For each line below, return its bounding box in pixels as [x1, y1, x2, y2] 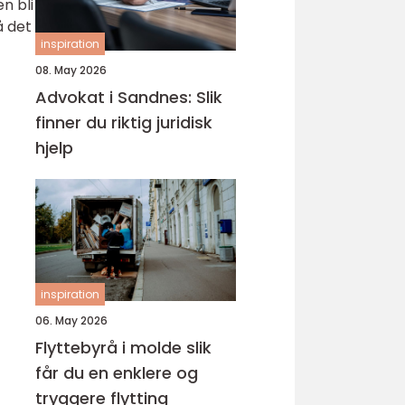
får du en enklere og [35, 362, 198, 384]
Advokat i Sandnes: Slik [35, 86, 222, 108]
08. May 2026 [35, 62, 107, 78]
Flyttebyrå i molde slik [35, 336, 186, 359]
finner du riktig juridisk [35, 111, 212, 134]
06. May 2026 [35, 313, 108, 328]
